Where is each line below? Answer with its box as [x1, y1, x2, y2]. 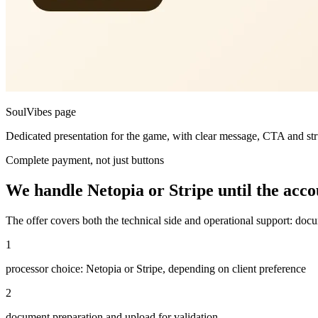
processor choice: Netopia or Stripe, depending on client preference [6, 262, 306, 275]
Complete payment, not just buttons [6, 153, 164, 166]
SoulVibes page [6, 105, 76, 118]
